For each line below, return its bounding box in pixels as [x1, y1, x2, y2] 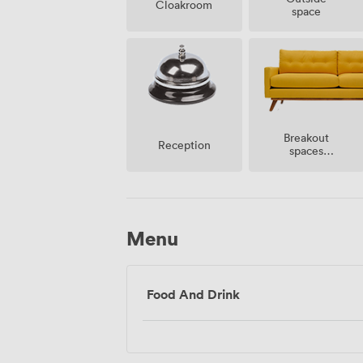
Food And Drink [147, 285, 240, 304]
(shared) [286, 155, 327, 171]
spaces [289, 142, 324, 158]
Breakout [284, 129, 330, 145]
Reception [157, 137, 211, 153]
